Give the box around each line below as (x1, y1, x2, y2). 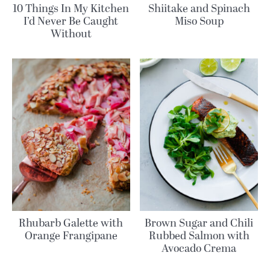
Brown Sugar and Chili (145, 215, 254, 232)
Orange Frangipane (24, 228, 118, 245)
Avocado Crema (162, 240, 237, 257)
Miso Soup (174, 13, 224, 30)
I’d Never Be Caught (24, 13, 119, 30)
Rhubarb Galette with (19, 215, 124, 232)
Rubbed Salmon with (148, 228, 250, 245)
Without (50, 25, 92, 42)
